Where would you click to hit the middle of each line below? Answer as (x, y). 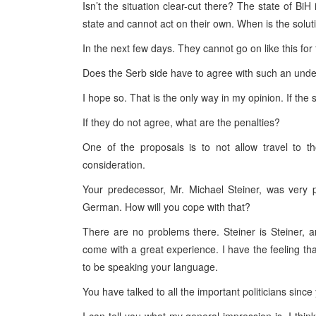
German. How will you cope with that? (166, 207)
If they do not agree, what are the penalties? (181, 122)
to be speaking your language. (150, 267)
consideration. (114, 164)
